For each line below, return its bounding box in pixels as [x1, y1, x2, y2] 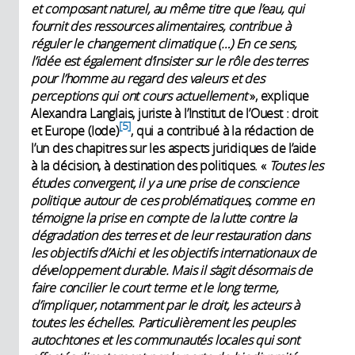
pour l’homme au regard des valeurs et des [31, 70, 265, 88]
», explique [250, 87, 310, 105]
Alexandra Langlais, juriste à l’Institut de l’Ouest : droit [31, 105, 319, 123]
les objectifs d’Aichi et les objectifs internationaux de [31, 244, 316, 262]
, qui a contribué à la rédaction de [131, 122, 315, 140]
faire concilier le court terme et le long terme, [31, 279, 278, 297]
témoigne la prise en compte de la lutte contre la [31, 209, 297, 227]
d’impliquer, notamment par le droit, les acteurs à [31, 296, 300, 315]
